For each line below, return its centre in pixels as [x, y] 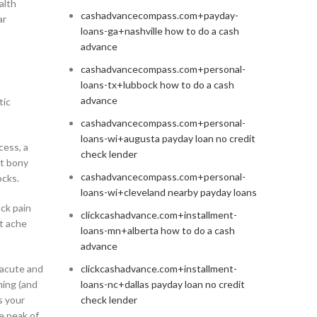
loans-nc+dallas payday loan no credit [162, 284]
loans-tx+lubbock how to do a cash [157, 85]
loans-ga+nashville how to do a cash [160, 31]
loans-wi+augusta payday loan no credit [168, 139]
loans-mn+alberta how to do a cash [157, 231]
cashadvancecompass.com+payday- [159, 16]
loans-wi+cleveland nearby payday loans [168, 192]
